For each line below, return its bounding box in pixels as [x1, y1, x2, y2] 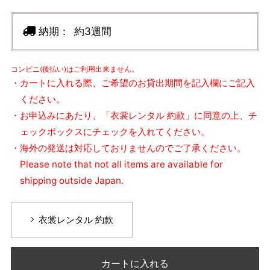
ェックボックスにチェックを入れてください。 [19, 125, 210, 137]
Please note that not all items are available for [19, 158, 223, 170]
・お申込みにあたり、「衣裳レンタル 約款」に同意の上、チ [10, 109, 257, 121]
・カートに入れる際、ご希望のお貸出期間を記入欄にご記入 [10, 77, 255, 89]
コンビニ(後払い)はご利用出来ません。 [10, 64, 139, 74]
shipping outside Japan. [19, 174, 124, 186]
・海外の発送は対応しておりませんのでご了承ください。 [10, 142, 246, 154]
